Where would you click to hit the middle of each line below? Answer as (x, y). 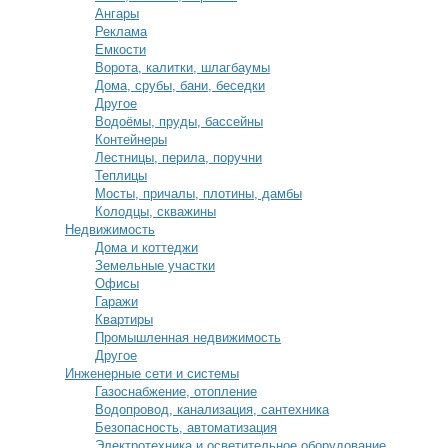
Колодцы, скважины (155, 211)
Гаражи (116, 301)
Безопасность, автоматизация (186, 427)
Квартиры (124, 319)
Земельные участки (155, 265)
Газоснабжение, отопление (176, 391)
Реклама (121, 31)
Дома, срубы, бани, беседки (180, 85)
